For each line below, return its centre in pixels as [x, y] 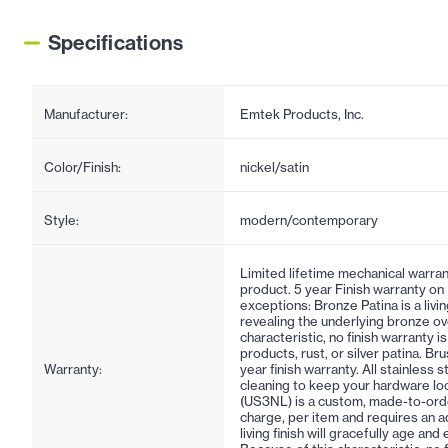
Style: [61, 219]
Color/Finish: [82, 166]
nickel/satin [274, 166]
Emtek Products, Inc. [302, 113]
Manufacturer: [86, 113]
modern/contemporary [309, 219]
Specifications [116, 42]
